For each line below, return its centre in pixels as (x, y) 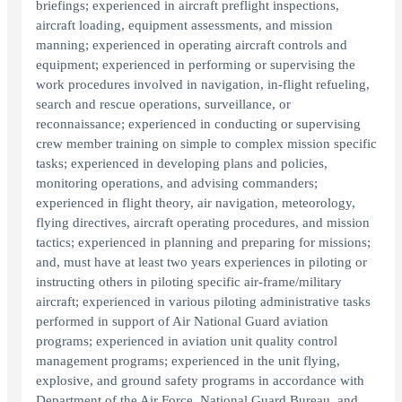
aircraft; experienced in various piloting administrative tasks (203, 302)
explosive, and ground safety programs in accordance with (200, 381)
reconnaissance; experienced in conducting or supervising (198, 124)
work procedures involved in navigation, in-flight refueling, (203, 85)
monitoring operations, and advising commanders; (177, 184)
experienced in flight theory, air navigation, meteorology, (196, 203)
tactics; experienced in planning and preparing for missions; (203, 243)
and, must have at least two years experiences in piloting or (201, 262)
